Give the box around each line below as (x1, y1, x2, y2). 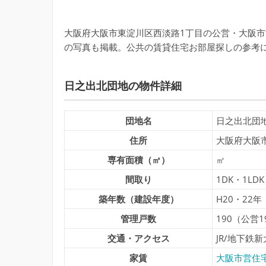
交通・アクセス (107, 232, 170, 244)
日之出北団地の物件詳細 (64, 80, 182, 93)
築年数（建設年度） (98, 192, 179, 205)
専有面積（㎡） (107, 153, 170, 166)
